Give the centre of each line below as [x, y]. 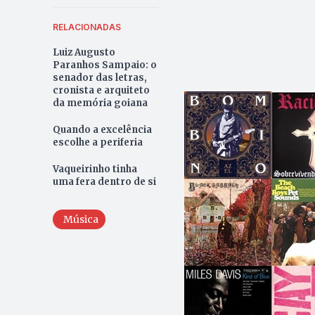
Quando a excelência [102, 129]
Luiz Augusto [84, 52]
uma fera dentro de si [104, 181]
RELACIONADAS [86, 27]
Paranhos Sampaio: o [104, 65]
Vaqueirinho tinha [95, 169]
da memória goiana [100, 103]
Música [81, 219]
